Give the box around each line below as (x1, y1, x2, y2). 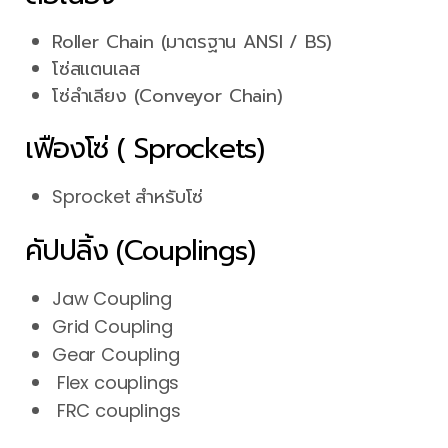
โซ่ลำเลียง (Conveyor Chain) (52, 81, 283, 110)
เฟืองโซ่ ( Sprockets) (25, 127, 264, 171)
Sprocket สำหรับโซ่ (52, 184, 204, 210)
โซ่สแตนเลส (52, 54, 140, 83)
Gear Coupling (52, 341, 180, 367)
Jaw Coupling (52, 285, 172, 311)
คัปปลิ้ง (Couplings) (25, 228, 255, 272)
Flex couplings (52, 369, 180, 395)
